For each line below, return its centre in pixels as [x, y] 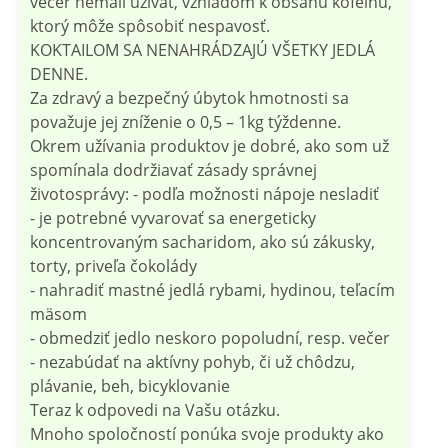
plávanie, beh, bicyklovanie [130, 385]
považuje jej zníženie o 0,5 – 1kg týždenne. [185, 121]
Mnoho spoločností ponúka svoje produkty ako [207, 433]
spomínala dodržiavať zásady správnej [173, 169]
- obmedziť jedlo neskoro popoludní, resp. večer [210, 337]
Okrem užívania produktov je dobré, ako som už [209, 145]
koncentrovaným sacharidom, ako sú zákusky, [202, 241]
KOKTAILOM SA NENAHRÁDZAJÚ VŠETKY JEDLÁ [202, 49]
